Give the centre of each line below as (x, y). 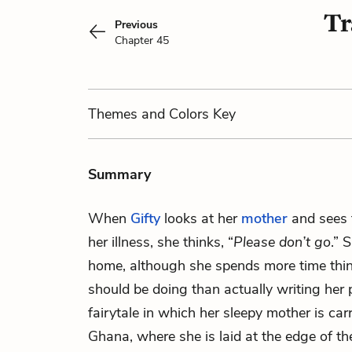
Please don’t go (282, 242)
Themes (115, 114)
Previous (136, 25)
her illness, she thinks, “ (161, 242)
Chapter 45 (142, 40)
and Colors (175, 114)
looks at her (201, 218)
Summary (119, 174)
